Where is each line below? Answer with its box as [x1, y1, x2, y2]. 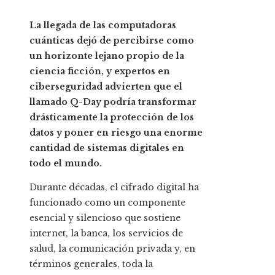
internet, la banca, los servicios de [29, 228, 183, 239]
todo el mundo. [29, 158, 102, 169]
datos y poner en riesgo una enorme [29, 127, 203, 139]
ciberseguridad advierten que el [29, 81, 182, 93]
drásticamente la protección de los [29, 112, 194, 123]
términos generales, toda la [29, 258, 153, 270]
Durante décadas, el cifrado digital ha [29, 182, 199, 193]
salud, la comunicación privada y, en [29, 243, 195, 255]
